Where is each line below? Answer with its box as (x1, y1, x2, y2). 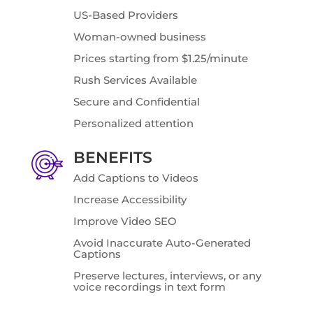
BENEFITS (73, 148, 152, 167)
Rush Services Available (73, 73, 197, 87)
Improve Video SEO (73, 214, 177, 228)
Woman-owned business (73, 30, 206, 43)
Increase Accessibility (73, 193, 187, 206)
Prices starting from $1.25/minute (73, 52, 248, 65)
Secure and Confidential (73, 95, 200, 108)
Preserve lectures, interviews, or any (73, 269, 261, 282)
